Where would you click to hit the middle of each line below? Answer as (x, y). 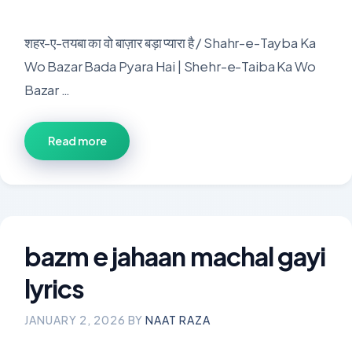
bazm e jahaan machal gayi (175, 256)
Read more (77, 140)
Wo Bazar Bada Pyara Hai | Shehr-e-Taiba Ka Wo (170, 66)
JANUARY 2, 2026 (75, 319)
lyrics (55, 288)
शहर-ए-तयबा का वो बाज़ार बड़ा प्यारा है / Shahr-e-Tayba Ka (170, 42)
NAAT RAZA (178, 319)
